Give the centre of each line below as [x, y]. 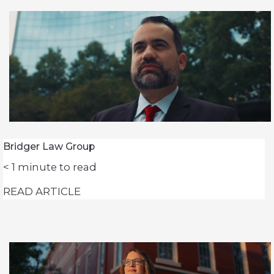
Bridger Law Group [49, 146]
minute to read [57, 167]
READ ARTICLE [42, 191]
